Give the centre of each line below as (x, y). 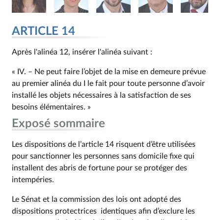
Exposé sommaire (58, 124)
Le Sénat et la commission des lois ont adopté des (96, 199)
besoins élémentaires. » (51, 107)
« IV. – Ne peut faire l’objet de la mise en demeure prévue (109, 72)
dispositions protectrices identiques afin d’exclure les (103, 211)
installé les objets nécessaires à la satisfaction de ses (101, 95)
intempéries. (33, 180)
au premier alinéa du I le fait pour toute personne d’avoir (108, 83)
